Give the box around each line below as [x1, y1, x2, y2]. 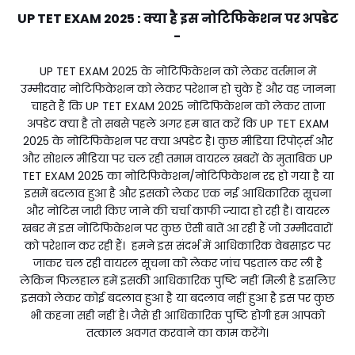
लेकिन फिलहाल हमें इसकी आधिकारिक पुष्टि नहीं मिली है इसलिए [20, 272, 335, 288]
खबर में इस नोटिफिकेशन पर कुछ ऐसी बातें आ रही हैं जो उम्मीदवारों [22, 219, 333, 236]
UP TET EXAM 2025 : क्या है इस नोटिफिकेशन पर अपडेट [17, 9, 338, 28]
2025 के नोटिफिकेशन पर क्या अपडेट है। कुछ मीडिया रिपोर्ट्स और [22, 132, 333, 149]
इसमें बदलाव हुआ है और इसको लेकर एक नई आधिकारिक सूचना [24, 185, 331, 201]
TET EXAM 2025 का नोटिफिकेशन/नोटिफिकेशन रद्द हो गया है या [21, 167, 334, 184]
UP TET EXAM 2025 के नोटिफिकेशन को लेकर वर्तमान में [39, 63, 316, 79]
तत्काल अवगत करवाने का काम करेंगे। [86, 324, 269, 341]
